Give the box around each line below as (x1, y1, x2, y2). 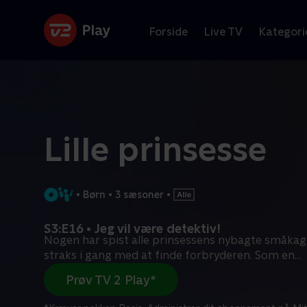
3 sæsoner (114, 188, 164, 200)
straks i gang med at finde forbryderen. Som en (44, 249, 295, 262)
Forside (149, 25, 188, 38)
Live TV (204, 25, 243, 38)
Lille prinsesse (44, 130, 267, 169)
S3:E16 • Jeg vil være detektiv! (44, 221, 221, 236)
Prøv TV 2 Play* (66, 272, 156, 287)
